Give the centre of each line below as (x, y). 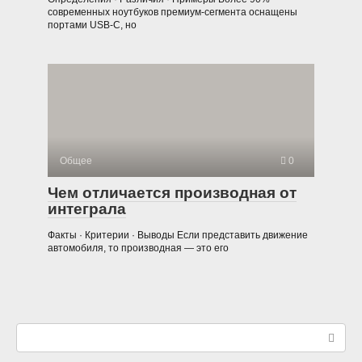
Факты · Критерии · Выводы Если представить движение (178, 235)
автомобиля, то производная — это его (138, 248)
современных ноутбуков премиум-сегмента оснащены (173, 12)
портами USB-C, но (92, 25)
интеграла (87, 208)
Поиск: (34, 330)
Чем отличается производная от (172, 192)
